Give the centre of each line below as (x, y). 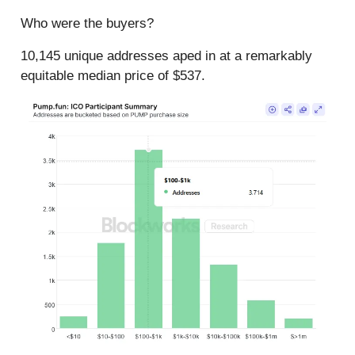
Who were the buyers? (87, 24)
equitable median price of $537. (113, 76)
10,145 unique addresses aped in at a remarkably (166, 56)
